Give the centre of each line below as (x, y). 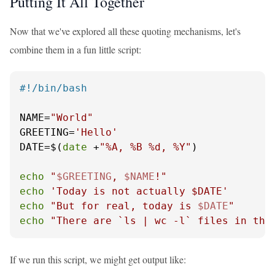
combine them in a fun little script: (76, 49)
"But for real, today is (124, 206)
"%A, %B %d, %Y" (145, 147)
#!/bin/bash (53, 88)
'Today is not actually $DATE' (139, 191)
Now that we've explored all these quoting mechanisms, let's (125, 31)
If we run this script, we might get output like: (98, 259)
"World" (72, 118)
